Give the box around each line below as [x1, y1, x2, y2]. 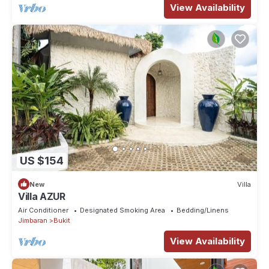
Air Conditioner [18, 206, 68, 215]
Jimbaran [18, 216, 47, 225]
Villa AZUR [18, 190, 65, 203]
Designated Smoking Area [80, 206, 165, 215]
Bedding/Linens [177, 206, 229, 215]
